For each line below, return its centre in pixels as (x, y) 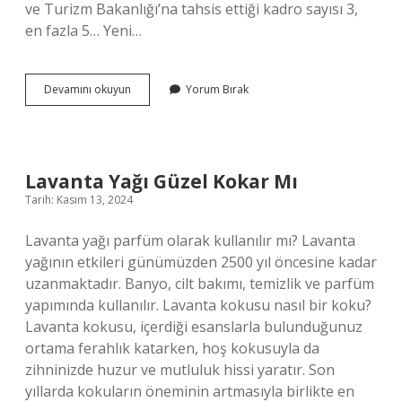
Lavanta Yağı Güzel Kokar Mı (162, 181)
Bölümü (150, 105)
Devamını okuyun (87, 89)
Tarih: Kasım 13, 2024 (79, 200)
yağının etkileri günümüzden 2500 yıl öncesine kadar (201, 262)
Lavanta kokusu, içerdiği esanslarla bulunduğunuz (194, 327)
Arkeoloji (153, 88)
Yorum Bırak (217, 89)
